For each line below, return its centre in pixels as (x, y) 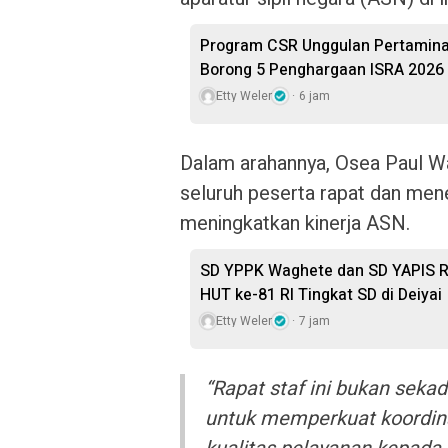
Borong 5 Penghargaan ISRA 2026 (322, 70)
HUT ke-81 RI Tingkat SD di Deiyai (321, 295)
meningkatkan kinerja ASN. (295, 223)
